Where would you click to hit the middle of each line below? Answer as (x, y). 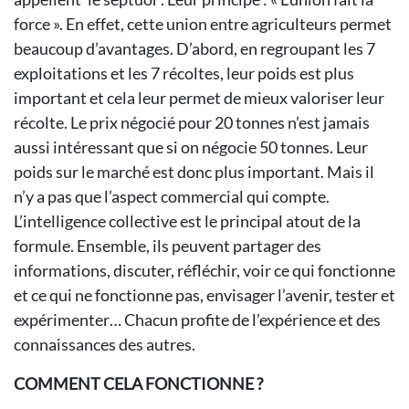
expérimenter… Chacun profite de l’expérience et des (197, 320)
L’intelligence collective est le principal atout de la (187, 221)
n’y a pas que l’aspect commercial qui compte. (172, 196)
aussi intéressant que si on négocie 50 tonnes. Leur (191, 147)
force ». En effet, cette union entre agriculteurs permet (203, 24)
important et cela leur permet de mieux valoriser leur (199, 98)
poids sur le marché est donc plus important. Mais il (194, 172)
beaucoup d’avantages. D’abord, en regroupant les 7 (194, 48)
